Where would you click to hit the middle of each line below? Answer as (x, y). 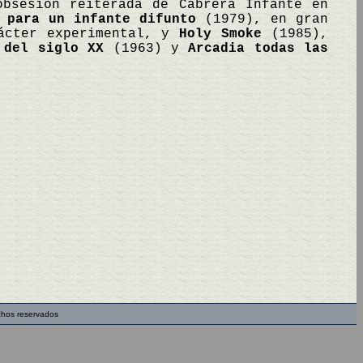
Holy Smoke (221, 34)
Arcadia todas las (258, 49)
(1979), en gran (262, 19)
